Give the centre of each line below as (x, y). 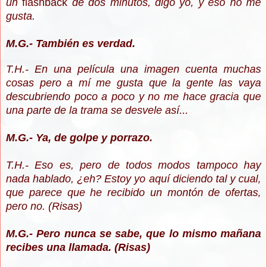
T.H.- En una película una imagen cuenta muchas (133, 69)
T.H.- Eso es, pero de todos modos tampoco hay (133, 165)
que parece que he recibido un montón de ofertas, (133, 193)
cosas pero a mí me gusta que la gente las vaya (133, 83)
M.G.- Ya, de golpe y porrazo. (79, 138)
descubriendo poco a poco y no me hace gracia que (133, 97)
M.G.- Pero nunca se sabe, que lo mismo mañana (133, 234)
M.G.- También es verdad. (72, 44)
